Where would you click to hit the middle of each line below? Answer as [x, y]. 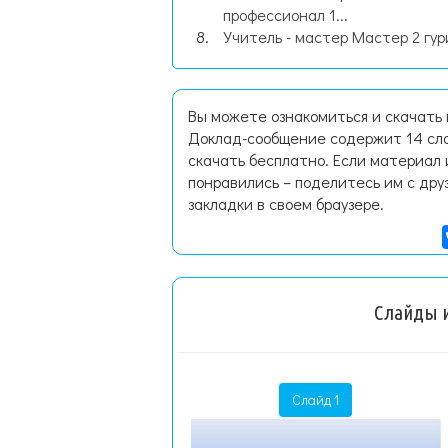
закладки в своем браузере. [286, 203]
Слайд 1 [316, 399]
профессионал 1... [285, 14]
